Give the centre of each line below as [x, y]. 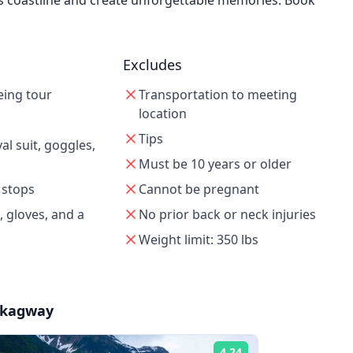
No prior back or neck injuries [227, 214]
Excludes [152, 65]
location [162, 113]
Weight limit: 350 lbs [198, 240]
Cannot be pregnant [199, 189]
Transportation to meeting [217, 95]
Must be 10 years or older [215, 164]
